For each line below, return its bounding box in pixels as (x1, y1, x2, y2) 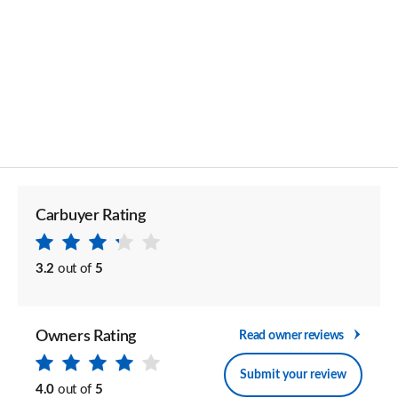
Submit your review (240, 368, 346, 381)
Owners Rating (36, 329, 137, 345)
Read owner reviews (239, 329, 344, 342)
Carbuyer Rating (36, 208, 146, 224)
